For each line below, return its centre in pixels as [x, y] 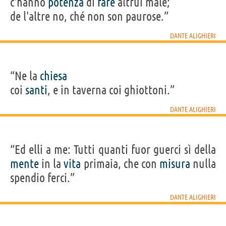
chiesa [53, 76]
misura [175, 163]
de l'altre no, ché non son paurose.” [89, 16]
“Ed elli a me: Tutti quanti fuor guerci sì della [113, 149]
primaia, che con [120, 163]
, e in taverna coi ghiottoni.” [111, 90]
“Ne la [25, 76]
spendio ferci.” [42, 178]
